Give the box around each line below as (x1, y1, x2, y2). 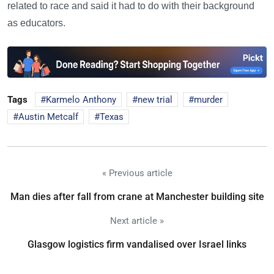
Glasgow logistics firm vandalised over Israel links (28, 239, 246, 251)
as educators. (7, 18, 65, 29)
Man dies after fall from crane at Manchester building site (10, 191, 264, 203)
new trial (138, 94, 172, 106)
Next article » (110, 215, 164, 227)
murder (194, 94, 223, 106)
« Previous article (102, 168, 172, 179)
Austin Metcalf (18, 111, 78, 123)
